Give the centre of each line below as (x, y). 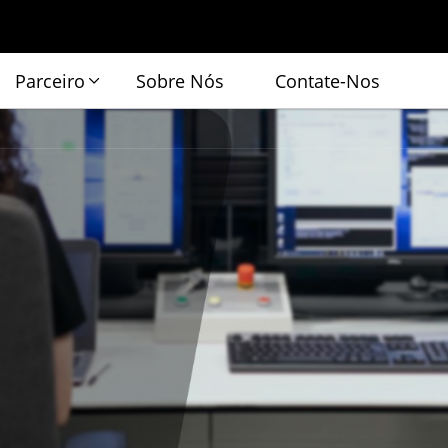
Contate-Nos (328, 80)
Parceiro (50, 80)
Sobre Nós (180, 80)
